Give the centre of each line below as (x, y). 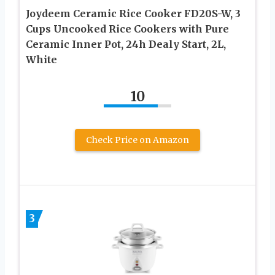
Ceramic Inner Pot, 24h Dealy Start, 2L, (126, 45)
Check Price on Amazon (137, 140)
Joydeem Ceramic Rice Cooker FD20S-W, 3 (133, 14)
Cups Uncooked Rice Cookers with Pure (127, 29)
